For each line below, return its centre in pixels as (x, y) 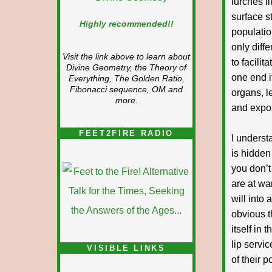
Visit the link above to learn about (126, 57)
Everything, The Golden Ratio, (126, 79)
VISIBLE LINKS (126, 248)
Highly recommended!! (126, 24)
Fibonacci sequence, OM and (126, 90)
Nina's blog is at (129, 266)
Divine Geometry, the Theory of (126, 68)
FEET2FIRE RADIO (126, 133)
